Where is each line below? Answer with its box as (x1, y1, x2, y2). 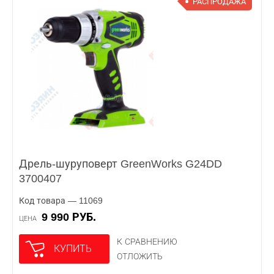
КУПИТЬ (54, 243, 92, 254)
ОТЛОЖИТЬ (117, 251, 163, 261)
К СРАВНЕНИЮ (117, 237, 177, 246)
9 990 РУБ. (48, 211, 96, 223)
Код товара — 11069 (19, 196, 103, 206)
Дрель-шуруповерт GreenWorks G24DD (19, 158, 222, 170)
